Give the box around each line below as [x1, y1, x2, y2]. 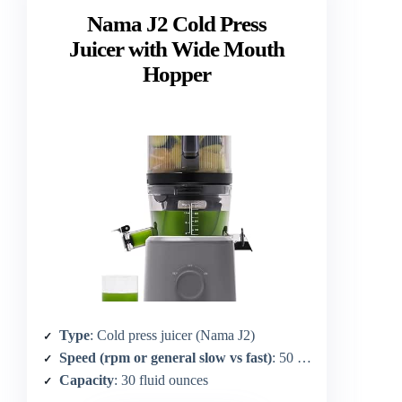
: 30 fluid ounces [114, 371, 208, 388]
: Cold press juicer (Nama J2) [90, 327, 255, 343]
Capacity [59, 371, 114, 388]
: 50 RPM [272, 349, 297, 365]
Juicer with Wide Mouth [69, 36, 285, 61]
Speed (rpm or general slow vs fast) [59, 349, 272, 365]
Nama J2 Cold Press [87, 11, 267, 36]
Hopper [143, 61, 212, 86]
